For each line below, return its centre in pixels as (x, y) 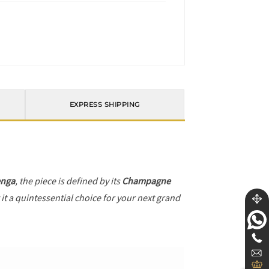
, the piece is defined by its (69, 181)
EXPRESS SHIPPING (105, 105)
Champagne (147, 181)
